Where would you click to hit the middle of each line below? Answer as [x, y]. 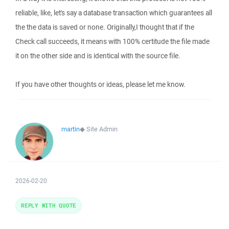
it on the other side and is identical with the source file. [98, 56]
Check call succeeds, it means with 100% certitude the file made [112, 41]
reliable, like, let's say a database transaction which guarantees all [114, 13]
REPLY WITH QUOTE [49, 205]
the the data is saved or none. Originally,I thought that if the [105, 27]
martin [71, 129]
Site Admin [102, 129]
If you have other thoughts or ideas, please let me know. [100, 84]
